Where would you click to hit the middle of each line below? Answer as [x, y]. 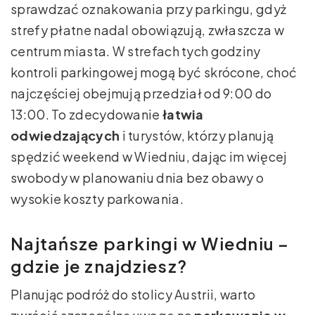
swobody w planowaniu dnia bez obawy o [137, 178]
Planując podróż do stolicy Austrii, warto [133, 295]
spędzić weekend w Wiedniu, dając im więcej [149, 157]
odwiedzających [65, 136]
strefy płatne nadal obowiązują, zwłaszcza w [147, 30]
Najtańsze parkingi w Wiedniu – [150, 244]
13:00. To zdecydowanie [86, 115]
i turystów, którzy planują [197, 136]
